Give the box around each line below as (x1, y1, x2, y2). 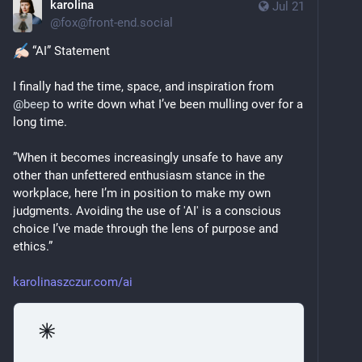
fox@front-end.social (61, 15, 173, 31)
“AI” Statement (29, 44, 110, 59)
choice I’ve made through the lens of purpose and (13, 221, 278, 237)
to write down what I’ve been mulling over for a (49, 97, 303, 112)
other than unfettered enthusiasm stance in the (13, 168, 265, 183)
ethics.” (13, 239, 53, 255)
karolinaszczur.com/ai (13, 275, 133, 290)
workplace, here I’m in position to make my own (13, 186, 271, 201)
